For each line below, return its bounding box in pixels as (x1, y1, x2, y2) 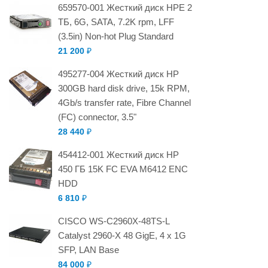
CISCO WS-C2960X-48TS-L (58, 216, 169, 226)
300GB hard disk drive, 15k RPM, (58, 83, 190, 93)
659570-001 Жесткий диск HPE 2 (58, 2, 192, 13)
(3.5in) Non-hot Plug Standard (58, 31, 173, 41)
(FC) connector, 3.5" (58, 112, 136, 122)
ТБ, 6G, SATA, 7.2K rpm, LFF (58, 17, 174, 27)
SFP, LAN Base (58, 245, 119, 255)
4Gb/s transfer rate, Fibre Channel (58, 98, 191, 108)
